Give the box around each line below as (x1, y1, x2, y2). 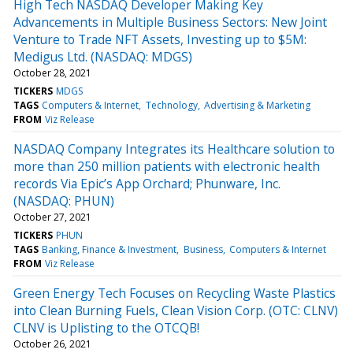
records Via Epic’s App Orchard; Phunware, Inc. (13, 174, 281, 192)
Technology (145, 98, 198, 112)
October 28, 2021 (13, 65, 91, 80)
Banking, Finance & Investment (42, 242, 177, 256)
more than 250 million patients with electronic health (13, 157, 320, 175)
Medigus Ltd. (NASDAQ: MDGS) (13, 47, 192, 65)
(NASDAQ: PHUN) (13, 191, 114, 210)
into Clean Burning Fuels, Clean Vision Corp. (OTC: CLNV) (13, 301, 338, 319)
